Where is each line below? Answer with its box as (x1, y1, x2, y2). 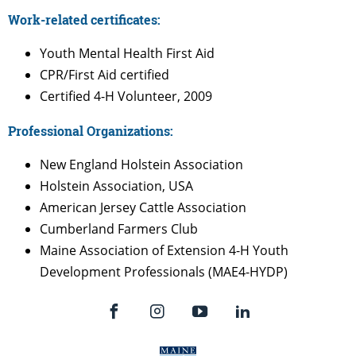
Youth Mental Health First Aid (40, 44, 215, 62)
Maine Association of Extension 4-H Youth (40, 241, 288, 259)
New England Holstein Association (40, 155, 243, 173)
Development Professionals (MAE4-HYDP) (40, 262, 288, 281)
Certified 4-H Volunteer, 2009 (40, 87, 212, 105)
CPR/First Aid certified (40, 65, 169, 83)
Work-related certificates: (8, 10, 161, 28)
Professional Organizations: (8, 122, 173, 139)
